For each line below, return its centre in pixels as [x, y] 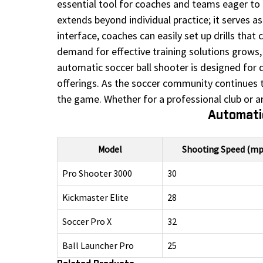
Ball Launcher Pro [98, 246]
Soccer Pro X [87, 222]
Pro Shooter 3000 [97, 173]
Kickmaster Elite [95, 198]
